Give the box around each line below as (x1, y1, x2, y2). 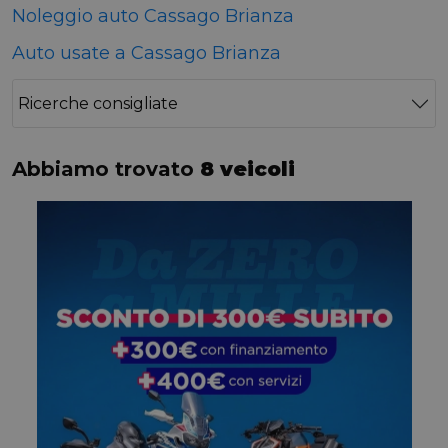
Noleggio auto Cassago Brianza (12, 5, 294, 27)
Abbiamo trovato (12, 157, 200, 181)
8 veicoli (200, 157, 295, 181)
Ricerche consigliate (18, 94, 178, 113)
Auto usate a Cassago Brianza (12, 42, 281, 64)
